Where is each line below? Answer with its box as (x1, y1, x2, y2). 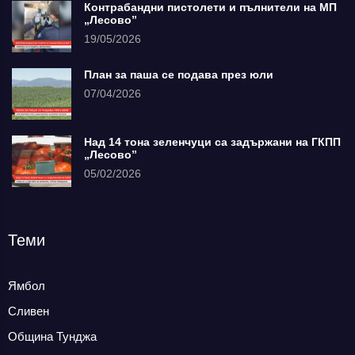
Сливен (8, 303, 49, 318)
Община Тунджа (8, 329, 97, 343)
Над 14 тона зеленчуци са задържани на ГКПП (84, 135, 341, 148)
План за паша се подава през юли (84, 67, 273, 81)
